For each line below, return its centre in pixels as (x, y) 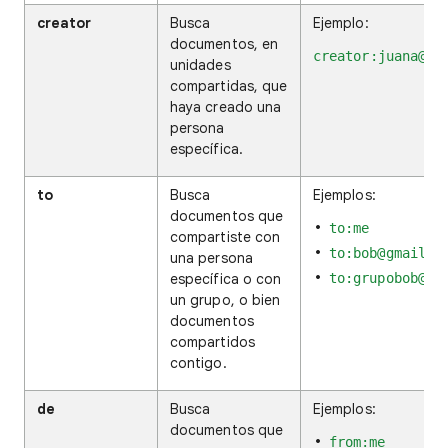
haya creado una (226, 107)
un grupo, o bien (225, 300)
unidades (200, 65)
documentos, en (224, 44)
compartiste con (225, 237)
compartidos (212, 342)
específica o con (226, 279)
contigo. (198, 363)
